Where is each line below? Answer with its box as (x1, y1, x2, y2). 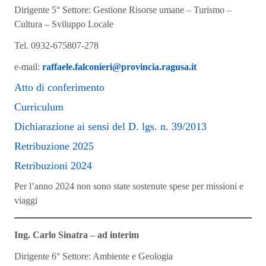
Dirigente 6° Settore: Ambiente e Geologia (14, 251, 175, 261)
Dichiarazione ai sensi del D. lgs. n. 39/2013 (14, 121, 207, 132)
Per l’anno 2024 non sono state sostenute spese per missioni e (14, 181, 243, 191)
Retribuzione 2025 (14, 140, 94, 152)
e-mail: (14, 62, 42, 72)
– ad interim (90, 230, 139, 240)
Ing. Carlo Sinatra (14, 230, 88, 240)
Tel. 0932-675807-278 (14, 40, 99, 50)
